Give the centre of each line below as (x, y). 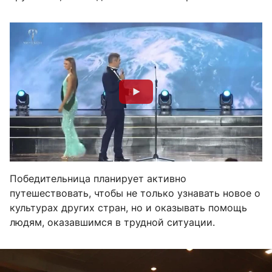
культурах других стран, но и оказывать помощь (128, 207)
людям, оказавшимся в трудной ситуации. (112, 222)
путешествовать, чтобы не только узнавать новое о (135, 193)
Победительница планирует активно (98, 178)
